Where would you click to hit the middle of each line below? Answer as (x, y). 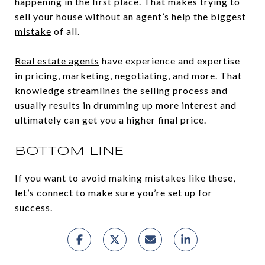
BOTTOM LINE (70, 151)
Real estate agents (57, 60)
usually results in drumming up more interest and (126, 105)
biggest (228, 16)
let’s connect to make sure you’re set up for (114, 192)
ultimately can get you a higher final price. (111, 119)
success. (34, 207)
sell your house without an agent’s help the (113, 16)
